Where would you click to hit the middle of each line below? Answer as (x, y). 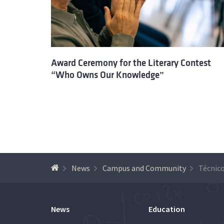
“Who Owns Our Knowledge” (107, 75)
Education (167, 209)
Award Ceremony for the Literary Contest (131, 63)
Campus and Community (144, 168)
